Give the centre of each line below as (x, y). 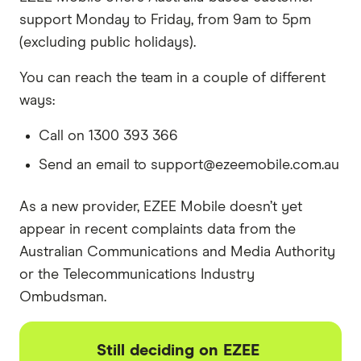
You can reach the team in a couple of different (172, 78)
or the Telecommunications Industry (137, 274)
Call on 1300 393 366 (108, 136)
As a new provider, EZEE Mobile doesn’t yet (161, 207)
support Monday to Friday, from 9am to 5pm (165, 20)
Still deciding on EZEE (178, 350)
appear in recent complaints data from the (158, 229)
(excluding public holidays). (108, 42)
